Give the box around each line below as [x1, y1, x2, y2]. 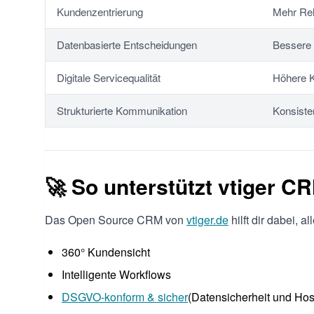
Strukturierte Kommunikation [57, 102, 187, 118]
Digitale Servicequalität [57, 69, 161, 85]
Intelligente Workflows [62, 266, 171, 282]
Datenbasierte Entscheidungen [57, 36, 197, 52]
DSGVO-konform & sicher [62, 288, 188, 305]
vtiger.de [186, 211, 228, 228]
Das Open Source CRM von [45, 211, 186, 228]
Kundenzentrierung [57, 4, 143, 19]
